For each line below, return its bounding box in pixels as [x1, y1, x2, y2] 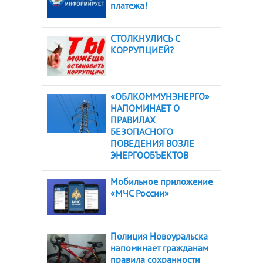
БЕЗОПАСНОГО [110, 126, 173, 138]
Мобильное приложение [110, 176, 213, 188]
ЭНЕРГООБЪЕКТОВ [110, 149, 188, 161]
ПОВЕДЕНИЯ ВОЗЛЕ [110, 137, 194, 150]
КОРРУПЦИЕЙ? [110, 43, 174, 56]
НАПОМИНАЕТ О [110, 102, 180, 114]
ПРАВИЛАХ [110, 114, 156, 126]
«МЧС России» [110, 187, 169, 200]
